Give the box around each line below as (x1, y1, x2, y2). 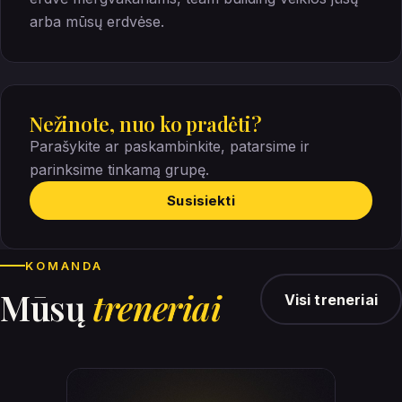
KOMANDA (25, 258, 104, 273)
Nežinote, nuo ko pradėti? (30, 109, 262, 137)
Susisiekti (167, 191, 235, 209)
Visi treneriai (284, 290, 378, 309)
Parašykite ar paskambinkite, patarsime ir (30, 136, 310, 155)
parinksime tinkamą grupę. (30, 160, 209, 179)
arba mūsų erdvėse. (30, 12, 164, 31)
